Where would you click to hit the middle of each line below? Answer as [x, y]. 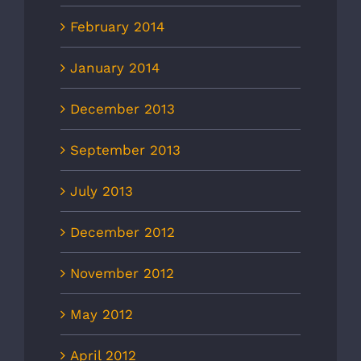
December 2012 [122, 232]
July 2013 [102, 191]
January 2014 [115, 68]
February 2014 [117, 27]
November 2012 [122, 274]
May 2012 [102, 315]
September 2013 [125, 150]
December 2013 [122, 109]
